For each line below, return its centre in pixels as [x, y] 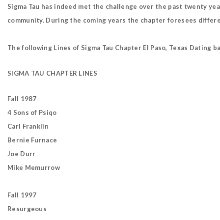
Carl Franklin [28, 126]
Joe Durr [22, 154]
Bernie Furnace [32, 140]
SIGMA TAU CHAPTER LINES [52, 73]
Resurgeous [27, 209]
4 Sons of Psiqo [32, 112]
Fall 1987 [22, 99]
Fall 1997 [22, 195]
